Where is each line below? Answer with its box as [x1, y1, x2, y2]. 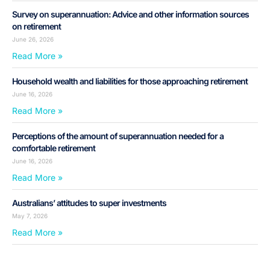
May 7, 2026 [12, 212, 48, 220]
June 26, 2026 [12, 36, 54, 43]
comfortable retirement [12, 143, 95, 154]
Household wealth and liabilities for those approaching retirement [12, 76, 248, 87]
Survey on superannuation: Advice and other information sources [12, 9, 249, 20]
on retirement [12, 21, 61, 32]
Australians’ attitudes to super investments [12, 198, 166, 209]
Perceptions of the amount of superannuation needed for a [12, 131, 224, 142]
